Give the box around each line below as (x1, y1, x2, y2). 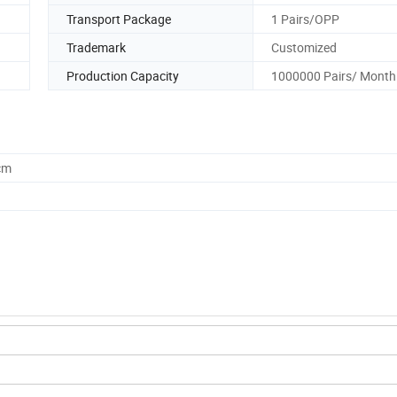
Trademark (66, 38, 126, 56)
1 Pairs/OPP (271, 10, 339, 27)
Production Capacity (66, 66, 179, 84)
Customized (271, 38, 337, 56)
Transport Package (66, 10, 171, 27)
